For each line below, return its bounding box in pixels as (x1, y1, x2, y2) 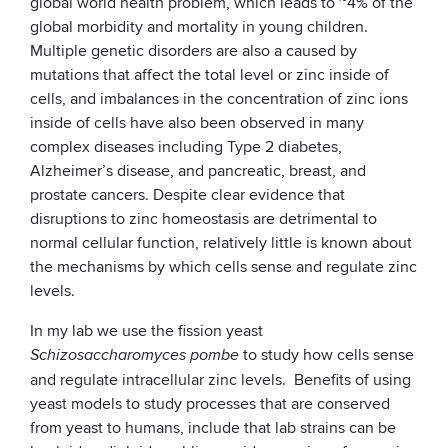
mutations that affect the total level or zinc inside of (30, 65, 389, 86)
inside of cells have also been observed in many (30, 113, 364, 134)
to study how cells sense (239, 345, 414, 366)
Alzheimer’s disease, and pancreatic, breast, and (30, 161, 366, 182)
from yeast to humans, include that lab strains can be (30, 418, 396, 439)
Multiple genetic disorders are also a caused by (30, 41, 357, 62)
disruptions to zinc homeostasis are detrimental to (30, 209, 377, 230)
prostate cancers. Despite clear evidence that (30, 185, 345, 206)
